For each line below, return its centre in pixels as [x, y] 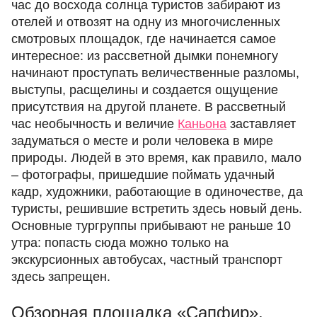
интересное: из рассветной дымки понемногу [145, 56]
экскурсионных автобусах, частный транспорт [147, 260]
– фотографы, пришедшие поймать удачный [143, 175]
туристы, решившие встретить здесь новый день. [157, 209]
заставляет [261, 124]
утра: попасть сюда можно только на [120, 243]
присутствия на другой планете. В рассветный [149, 107]
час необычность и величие [94, 124]
